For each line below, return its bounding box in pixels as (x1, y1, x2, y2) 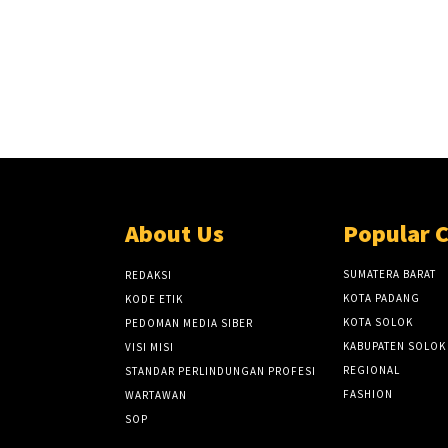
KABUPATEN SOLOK (342, 338, 446, 353)
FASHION (342, 386, 393, 401)
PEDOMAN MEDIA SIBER (125, 315, 254, 330)
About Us (125, 217, 225, 249)
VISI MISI (125, 339, 175, 354)
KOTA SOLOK (342, 314, 413, 329)
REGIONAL (342, 362, 400, 377)
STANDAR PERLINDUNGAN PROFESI (125, 363, 317, 378)
